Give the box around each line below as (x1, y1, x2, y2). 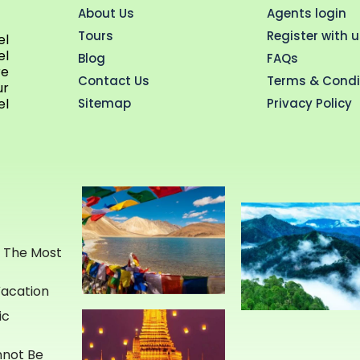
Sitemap (77, 95, 131, 112)
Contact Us (77, 72, 149, 89)
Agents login (267, 5, 347, 22)
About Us (77, 5, 134, 22)
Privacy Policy (267, 95, 353, 112)
